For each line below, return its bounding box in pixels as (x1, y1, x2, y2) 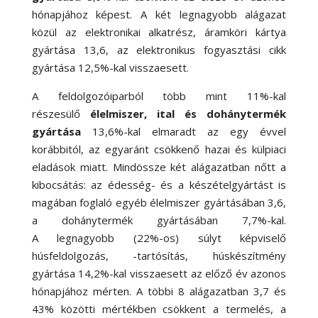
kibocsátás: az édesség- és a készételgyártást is (31, 177, 287, 192)
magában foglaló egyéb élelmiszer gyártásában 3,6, (31, 195, 287, 209)
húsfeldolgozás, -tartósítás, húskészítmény (31, 248, 287, 263)
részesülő (31, 106, 80, 121)
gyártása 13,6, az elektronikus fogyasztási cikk (31, 43, 287, 57)
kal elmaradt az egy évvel (127, 124, 287, 138)
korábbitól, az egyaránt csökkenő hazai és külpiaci (31, 142, 287, 156)
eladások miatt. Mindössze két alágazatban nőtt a (31, 160, 287, 174)
